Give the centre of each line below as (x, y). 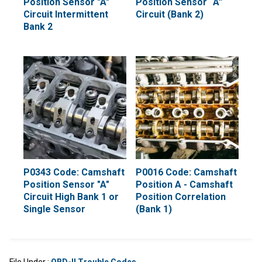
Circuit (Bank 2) (170, 14)
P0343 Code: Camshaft (74, 172)
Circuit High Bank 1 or (71, 197)
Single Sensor (54, 209)
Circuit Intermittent (66, 14)
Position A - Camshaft (184, 185)
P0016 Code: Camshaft (186, 172)
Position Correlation (181, 197)
